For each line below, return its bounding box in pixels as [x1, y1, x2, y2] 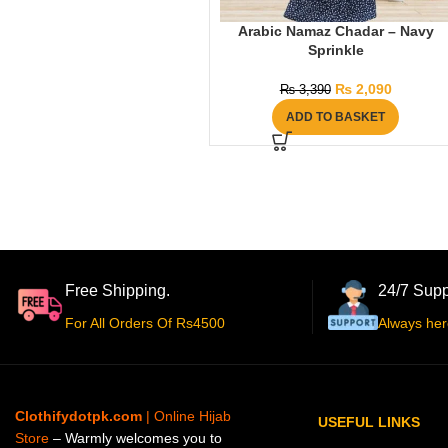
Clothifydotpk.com [15, 408, 142, 425]
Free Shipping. [65, 282, 170, 300]
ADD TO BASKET [286, 110, 386, 125]
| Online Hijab [142, 408, 231, 425]
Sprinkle [307, 42, 364, 59]
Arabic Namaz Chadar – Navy [237, 23, 434, 40]
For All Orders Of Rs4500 [65, 315, 225, 332]
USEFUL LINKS [318, 414, 420, 431]
